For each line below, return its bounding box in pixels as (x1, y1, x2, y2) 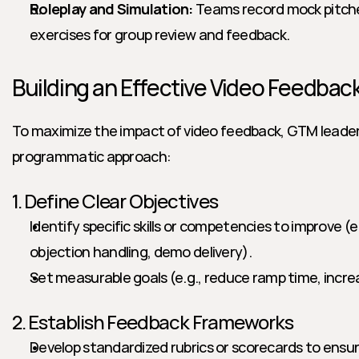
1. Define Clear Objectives (12, 188, 218, 214)
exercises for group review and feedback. (30, 25, 290, 44)
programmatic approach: (12, 147, 171, 166)
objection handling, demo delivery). (30, 242, 252, 261)
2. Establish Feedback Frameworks (12, 309, 293, 335)
